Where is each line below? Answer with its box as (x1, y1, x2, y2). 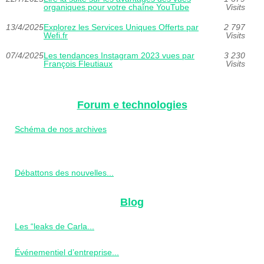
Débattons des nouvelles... (15, 167, 114, 177)
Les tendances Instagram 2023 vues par (44, 50, 194, 60)
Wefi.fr (44, 30, 68, 40)
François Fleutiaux (44, 58, 113, 68)
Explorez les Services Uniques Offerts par (44, 22, 199, 32)
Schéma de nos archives (15, 124, 107, 134)
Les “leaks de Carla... (15, 221, 94, 231)
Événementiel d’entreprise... (15, 247, 119, 257)
